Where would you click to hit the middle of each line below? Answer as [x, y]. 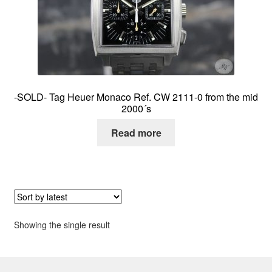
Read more [136, 133]
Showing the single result [62, 225]
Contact [59, 53]
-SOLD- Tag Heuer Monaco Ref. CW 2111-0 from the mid [136, 97]
